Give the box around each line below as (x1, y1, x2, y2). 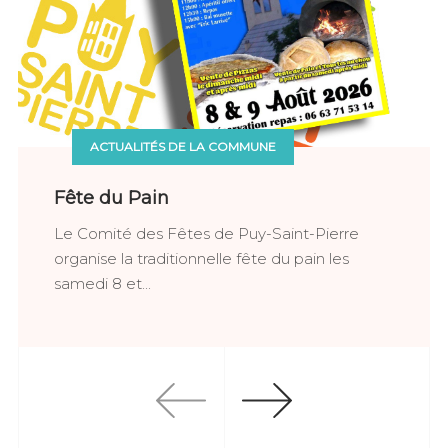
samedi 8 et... (54, 274, 151, 294)
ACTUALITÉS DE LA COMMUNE (90, 138, 276, 154)
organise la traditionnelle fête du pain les (54, 249, 349, 269)
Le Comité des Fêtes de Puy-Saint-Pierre (54, 224, 359, 244)
